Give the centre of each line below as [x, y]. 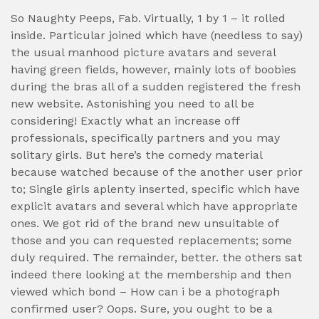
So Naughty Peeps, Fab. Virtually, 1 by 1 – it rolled [148, 18]
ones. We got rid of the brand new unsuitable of [145, 223]
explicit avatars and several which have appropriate [154, 206]
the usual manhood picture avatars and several [143, 52]
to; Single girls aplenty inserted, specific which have [155, 189]
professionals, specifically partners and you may [145, 138]
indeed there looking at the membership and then [151, 274]
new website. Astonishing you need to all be [132, 104]
